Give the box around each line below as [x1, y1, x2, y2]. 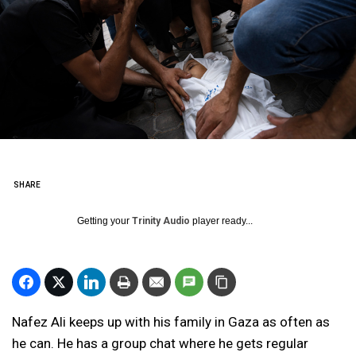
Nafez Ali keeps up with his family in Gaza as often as [12, 314, 330, 330]
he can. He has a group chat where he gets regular [12, 335, 308, 351]
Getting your [77, 215, 132, 226]
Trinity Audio [132, 215, 190, 226]
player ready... [190, 215, 253, 226]
